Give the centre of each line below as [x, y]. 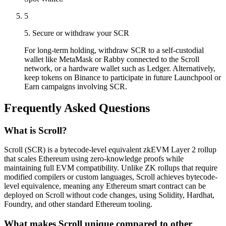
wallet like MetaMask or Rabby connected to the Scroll [112, 59]
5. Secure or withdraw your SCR [77, 33]
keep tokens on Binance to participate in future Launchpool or [123, 77]
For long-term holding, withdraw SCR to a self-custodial [114, 50]
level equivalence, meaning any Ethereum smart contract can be [105, 186]
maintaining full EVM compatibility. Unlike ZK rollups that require [111, 168]
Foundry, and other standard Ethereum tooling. [78, 204]
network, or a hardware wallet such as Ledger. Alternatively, [120, 68]
